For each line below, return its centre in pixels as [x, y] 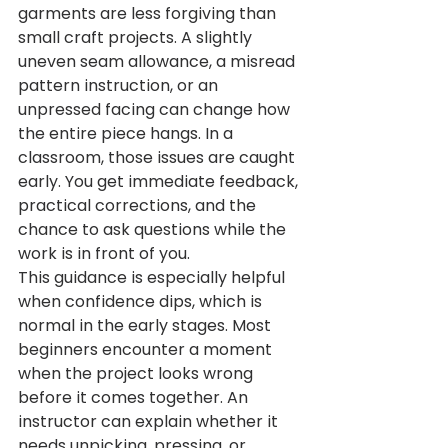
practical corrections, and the [139, 206]
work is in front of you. [104, 254]
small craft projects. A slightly [137, 38]
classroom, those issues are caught [158, 158]
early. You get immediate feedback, [160, 182]
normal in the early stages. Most [146, 326]
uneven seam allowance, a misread [158, 62]
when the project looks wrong [137, 374]
